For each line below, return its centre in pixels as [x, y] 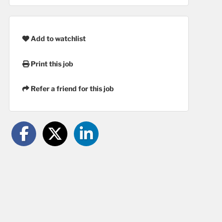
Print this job [51, 63]
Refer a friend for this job [72, 89]
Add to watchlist [57, 38]
